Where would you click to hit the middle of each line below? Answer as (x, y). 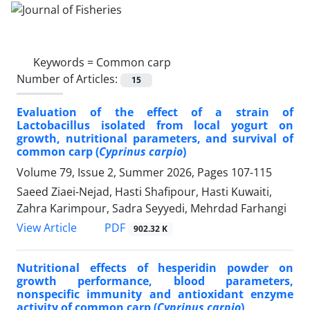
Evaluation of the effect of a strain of (155, 112)
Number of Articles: (69, 79)
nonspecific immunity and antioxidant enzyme (155, 294)
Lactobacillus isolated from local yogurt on (155, 125)
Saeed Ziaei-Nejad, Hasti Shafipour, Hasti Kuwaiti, (144, 191)
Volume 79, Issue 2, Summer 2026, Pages (124, 172)
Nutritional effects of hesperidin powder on (155, 268)
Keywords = (65, 62)
